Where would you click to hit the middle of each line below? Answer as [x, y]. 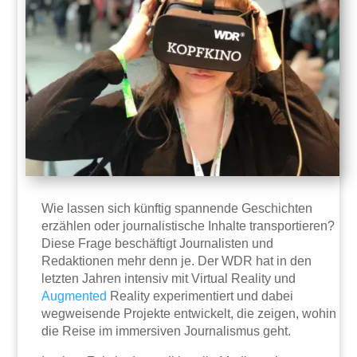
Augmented [75, 296]
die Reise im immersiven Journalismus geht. [167, 331]
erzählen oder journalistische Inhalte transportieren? [188, 226]
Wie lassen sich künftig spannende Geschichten [177, 209]
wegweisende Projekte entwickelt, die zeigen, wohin [189, 314]
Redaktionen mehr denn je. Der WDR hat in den [177, 261]
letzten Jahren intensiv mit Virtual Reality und [169, 279]
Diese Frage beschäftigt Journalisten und [158, 244]
